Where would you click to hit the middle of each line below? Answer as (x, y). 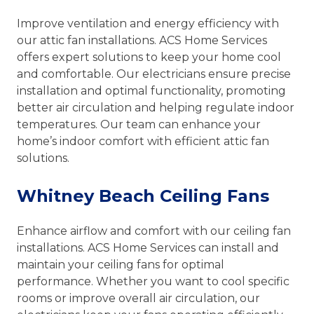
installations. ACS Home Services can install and (148, 247)
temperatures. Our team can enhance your (139, 125)
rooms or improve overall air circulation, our (138, 298)
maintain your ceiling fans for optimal (121, 264)
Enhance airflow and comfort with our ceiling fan (154, 231)
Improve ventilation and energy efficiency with (148, 24)
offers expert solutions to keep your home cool (149, 57)
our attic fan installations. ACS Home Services (142, 41)
